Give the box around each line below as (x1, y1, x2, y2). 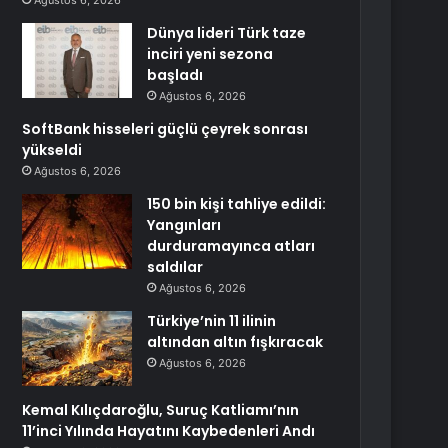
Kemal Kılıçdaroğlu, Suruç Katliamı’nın (22, 400, 300, 420)
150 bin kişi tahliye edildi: (147, 194, 327, 214)
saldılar (147, 257, 204, 277)
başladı (147, 65, 204, 85)
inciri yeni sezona (147, 44, 274, 64)
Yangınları (147, 215, 222, 235)
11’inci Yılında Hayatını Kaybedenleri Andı (22, 421, 316, 441)
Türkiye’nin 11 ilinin (147, 311, 277, 331)
